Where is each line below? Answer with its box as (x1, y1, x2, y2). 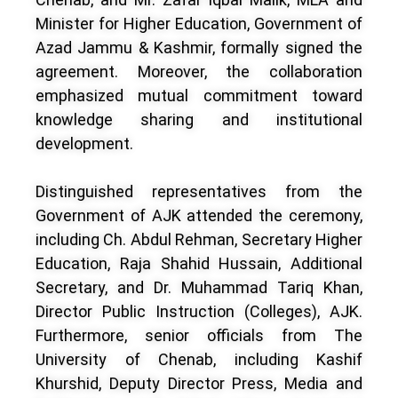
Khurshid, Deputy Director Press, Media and (36, 373, 362, 393)
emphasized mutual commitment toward (36, 85, 362, 105)
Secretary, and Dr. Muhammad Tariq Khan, (36, 277, 362, 297)
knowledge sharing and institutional (36, 109, 362, 129)
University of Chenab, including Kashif (36, 349, 362, 369)
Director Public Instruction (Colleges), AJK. (36, 301, 362, 321)
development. (36, 133, 133, 153)
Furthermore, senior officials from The (36, 325, 362, 345)
